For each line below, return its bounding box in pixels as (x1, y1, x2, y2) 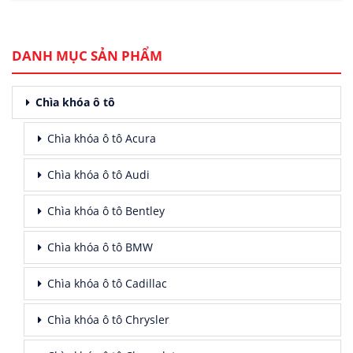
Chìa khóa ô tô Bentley (47, 203, 165, 219)
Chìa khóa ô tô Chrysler (47, 312, 169, 328)
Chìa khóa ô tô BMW (47, 240, 153, 255)
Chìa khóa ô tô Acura (47, 131, 156, 147)
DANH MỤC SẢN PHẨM (12, 46, 162, 65)
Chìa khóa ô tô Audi (47, 167, 150, 183)
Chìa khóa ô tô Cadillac (47, 276, 167, 292)
